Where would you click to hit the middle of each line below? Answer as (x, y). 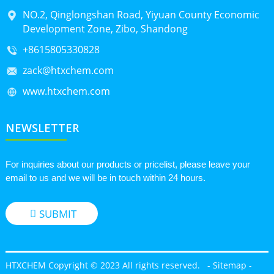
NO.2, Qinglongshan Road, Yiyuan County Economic (141, 15)
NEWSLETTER (42, 128)
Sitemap (229, 265)
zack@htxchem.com (68, 70)
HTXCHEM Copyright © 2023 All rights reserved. (105, 265)
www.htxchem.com (66, 91)
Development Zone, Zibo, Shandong (105, 29)
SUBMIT (57, 213)
